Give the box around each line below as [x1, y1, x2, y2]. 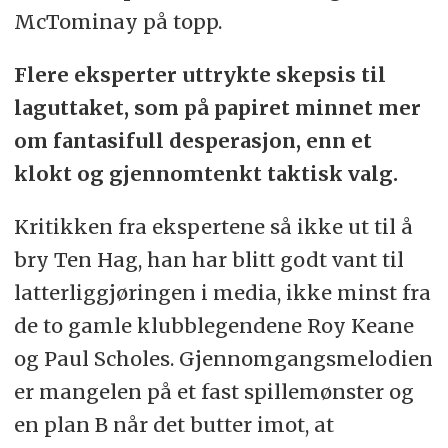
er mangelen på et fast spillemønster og [13, 379, 414, 405]
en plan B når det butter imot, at [13, 412, 334, 438]
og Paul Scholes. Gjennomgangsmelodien [13, 346, 433, 372]
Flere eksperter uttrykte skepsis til [13, 62, 386, 88]
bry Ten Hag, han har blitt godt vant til [13, 247, 404, 273]
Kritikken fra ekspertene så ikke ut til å [13, 214, 413, 240]
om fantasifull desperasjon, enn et [13, 128, 372, 154]
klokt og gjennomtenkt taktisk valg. [13, 161, 403, 187]
